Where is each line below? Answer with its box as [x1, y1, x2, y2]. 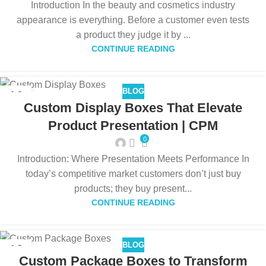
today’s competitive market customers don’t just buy [25, 168, 241, 179]
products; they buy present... [74, 183, 192, 194]
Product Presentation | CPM [48, 118, 218, 133]
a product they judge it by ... [75, 29, 191, 40]
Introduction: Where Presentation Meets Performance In [17, 153, 249, 164]
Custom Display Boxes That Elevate [24, 100, 242, 115]
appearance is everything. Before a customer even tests [17, 14, 249, 25]
